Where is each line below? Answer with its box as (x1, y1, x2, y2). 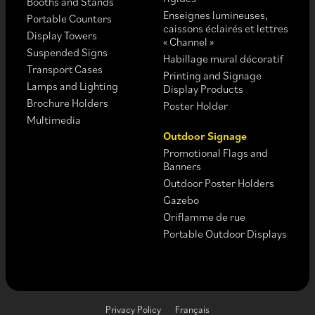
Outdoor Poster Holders (162, 176, 274, 190)
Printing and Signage (162, 68, 262, 82)
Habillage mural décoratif (162, 51, 283, 65)
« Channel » (162, 34, 214, 49)
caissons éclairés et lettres (162, 21, 288, 35)
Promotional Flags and (162, 146, 268, 160)
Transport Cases (27, 62, 103, 76)
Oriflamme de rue (162, 210, 245, 224)
